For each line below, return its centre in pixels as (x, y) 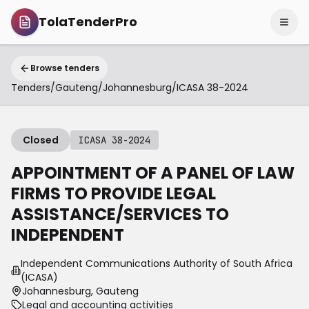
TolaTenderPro (88, 22)
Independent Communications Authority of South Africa (157, 263)
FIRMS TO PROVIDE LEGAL (113, 193)
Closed (41, 140)
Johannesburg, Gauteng (80, 291)
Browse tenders (65, 68)
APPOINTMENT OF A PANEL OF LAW (153, 173)
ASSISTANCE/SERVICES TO (120, 214)
